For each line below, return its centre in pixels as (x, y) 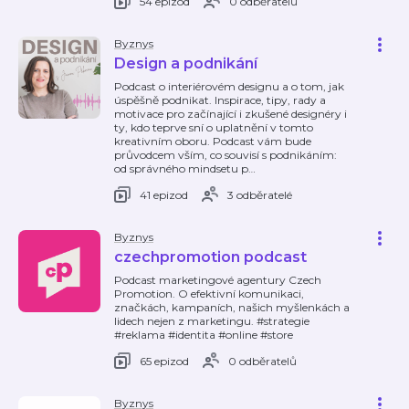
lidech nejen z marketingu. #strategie (212, 321)
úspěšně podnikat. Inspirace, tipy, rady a (220, 100)
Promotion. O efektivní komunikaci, (209, 294)
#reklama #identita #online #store (204, 335)
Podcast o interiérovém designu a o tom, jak (229, 86)
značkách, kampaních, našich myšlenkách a (232, 307)
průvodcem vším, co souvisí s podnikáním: (225, 155)
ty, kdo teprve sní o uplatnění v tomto (214, 127)
